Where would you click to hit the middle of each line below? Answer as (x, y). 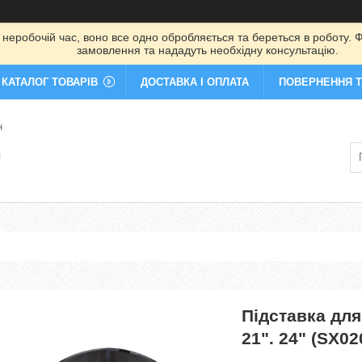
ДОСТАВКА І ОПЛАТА (195, 82)
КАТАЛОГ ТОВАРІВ (50, 82)
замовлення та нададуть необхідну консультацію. (207, 50)
